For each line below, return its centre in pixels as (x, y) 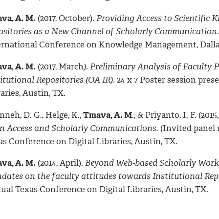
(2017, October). (66, 18)
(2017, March (60, 66)
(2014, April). (60, 163)
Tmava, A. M (108, 115)
